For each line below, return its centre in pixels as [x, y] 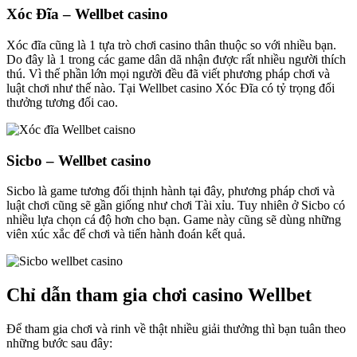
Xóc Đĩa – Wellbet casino [87, 14]
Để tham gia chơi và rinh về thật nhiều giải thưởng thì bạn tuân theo [176, 329]
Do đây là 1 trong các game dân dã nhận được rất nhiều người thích [176, 59]
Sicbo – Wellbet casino [79, 160]
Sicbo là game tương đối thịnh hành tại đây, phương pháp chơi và [171, 191]
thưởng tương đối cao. [62, 102]
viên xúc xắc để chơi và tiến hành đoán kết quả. [126, 234]
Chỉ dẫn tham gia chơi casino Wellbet [159, 295]
